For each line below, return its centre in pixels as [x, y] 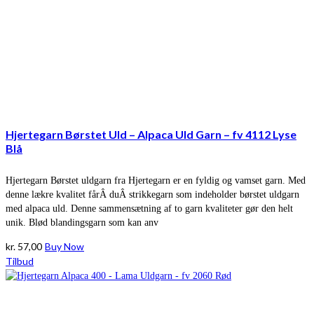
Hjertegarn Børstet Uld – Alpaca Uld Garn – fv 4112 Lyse [151, 134]
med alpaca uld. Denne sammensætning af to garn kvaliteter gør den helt [149, 209]
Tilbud [20, 261]
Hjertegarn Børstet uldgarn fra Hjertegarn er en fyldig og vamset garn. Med [156, 181]
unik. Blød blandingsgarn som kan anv [82, 223]
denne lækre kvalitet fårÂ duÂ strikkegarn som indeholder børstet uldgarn [152, 195]
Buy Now [64, 247]
